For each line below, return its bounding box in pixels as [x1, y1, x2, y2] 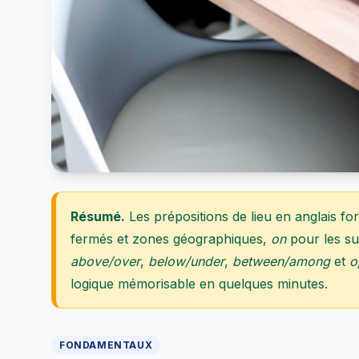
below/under [148, 253, 224, 269]
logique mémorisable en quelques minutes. [71, 276, 328, 292]
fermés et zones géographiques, [71, 231, 271, 247]
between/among [232, 253, 330, 269]
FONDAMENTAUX [59, 339, 153, 351]
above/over [71, 253, 140, 269]
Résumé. [71, 208, 125, 224]
